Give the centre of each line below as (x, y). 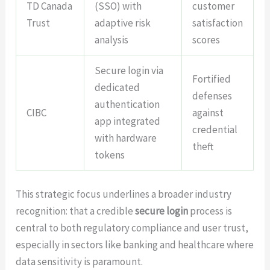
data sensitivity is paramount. (80, 262)
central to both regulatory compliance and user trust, (132, 228)
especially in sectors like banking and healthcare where (135, 245)
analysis (112, 39)
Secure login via (129, 70)
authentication (127, 104)
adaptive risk (123, 23)
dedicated (118, 87)
